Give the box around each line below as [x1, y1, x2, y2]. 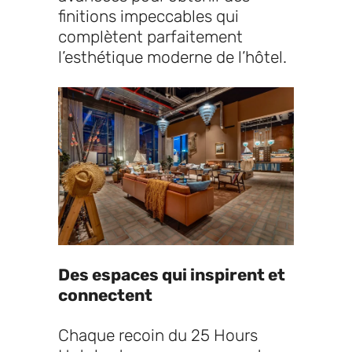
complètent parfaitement [58, 27, 243, 47]
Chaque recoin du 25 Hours [58, 324, 258, 345]
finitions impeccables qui [58, 6, 239, 27]
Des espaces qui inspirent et [58, 264, 285, 284]
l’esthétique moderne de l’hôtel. [58, 47, 287, 68]
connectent [58, 284, 152, 305]
